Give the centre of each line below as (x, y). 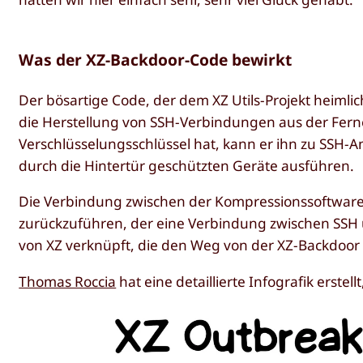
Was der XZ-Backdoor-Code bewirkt (156, 59)
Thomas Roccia (68, 281)
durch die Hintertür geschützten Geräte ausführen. (187, 165)
